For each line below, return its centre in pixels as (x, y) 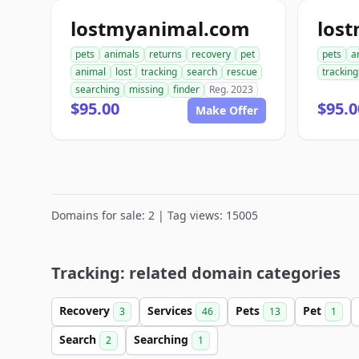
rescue (242, 72)
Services (171, 311)
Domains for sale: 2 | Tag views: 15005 (155, 215)
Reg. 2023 (231, 89)
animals (122, 54)
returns (165, 54)
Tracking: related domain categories (196, 273)
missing (146, 89)
